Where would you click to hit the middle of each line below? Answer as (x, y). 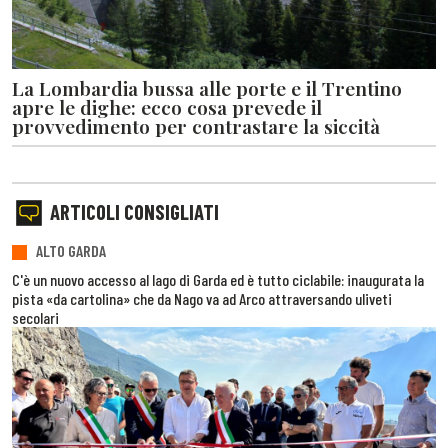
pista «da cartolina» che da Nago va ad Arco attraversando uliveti (202, 298)
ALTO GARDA (71, 251)
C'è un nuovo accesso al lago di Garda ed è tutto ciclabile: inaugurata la (218, 279)
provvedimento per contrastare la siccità (196, 125)
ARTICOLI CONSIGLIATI (134, 212)
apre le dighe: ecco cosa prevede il (167, 106)
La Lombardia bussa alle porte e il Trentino (207, 87)
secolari (35, 317)
